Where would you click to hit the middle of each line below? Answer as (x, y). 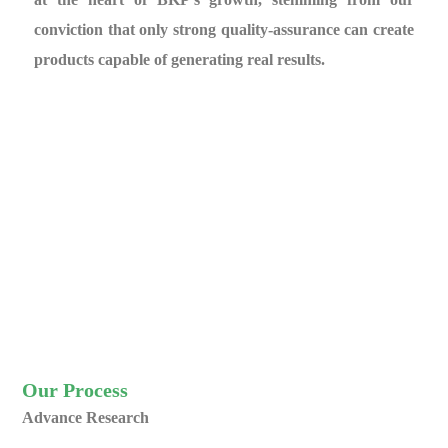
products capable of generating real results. (180, 59)
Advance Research (86, 418)
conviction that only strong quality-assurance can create (224, 29)
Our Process (75, 390)
